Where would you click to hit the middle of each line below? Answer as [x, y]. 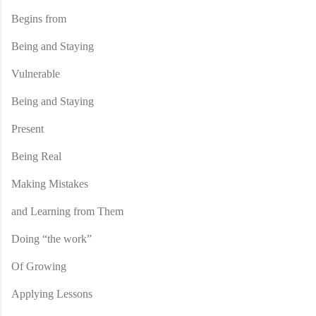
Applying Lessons [52, 293]
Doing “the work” [51, 238]
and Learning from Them [67, 211]
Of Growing [39, 266]
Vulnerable [36, 73]
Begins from [39, 18]
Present [28, 128]
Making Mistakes [50, 183]
